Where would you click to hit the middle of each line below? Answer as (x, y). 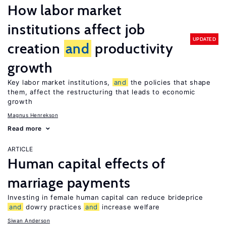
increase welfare (130, 207)
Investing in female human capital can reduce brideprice (105, 197)
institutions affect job (77, 29)
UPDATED (204, 39)
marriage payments (69, 183)
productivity (133, 48)
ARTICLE (20, 149)
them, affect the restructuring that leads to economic (102, 92)
